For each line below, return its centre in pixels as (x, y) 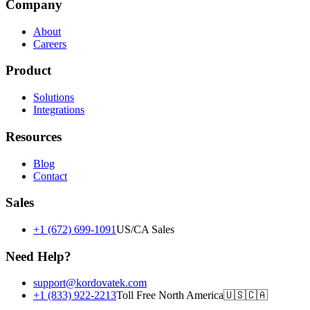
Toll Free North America (170, 295)
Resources (34, 136)
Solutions (54, 98)
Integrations (59, 110)
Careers (50, 44)
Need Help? (38, 256)
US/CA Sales (145, 229)
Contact (50, 176)
